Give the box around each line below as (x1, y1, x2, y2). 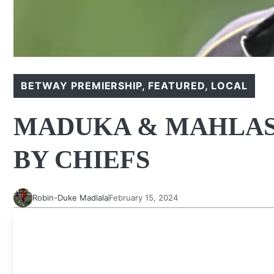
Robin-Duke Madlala (32, 193, 108, 202)
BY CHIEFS (13, 146, 150, 174)
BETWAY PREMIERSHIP (21, 80, 143, 92)
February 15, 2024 (109, 193, 178, 202)
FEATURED (148, 80, 205, 92)
